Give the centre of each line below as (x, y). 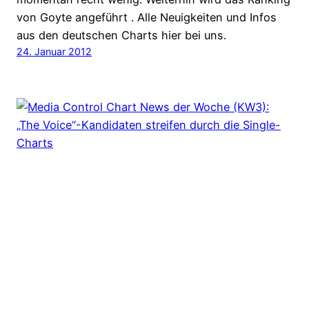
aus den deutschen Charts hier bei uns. (121, 35)
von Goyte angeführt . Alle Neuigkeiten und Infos (147, 17)
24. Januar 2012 (54, 51)
